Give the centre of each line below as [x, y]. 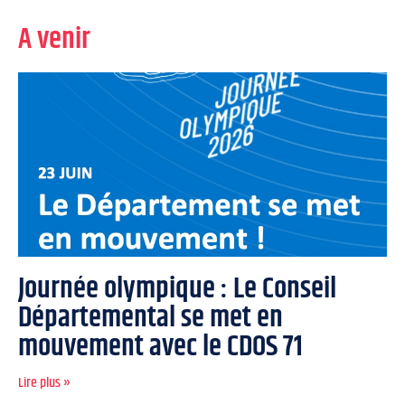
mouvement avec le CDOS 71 [160, 346]
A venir [54, 39]
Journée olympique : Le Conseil [177, 288]
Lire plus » [44, 382]
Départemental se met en [151, 317]
